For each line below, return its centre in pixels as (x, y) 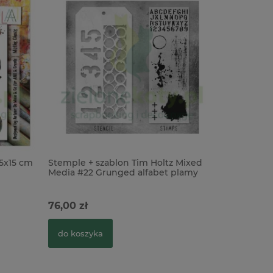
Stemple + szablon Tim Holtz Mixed (126, 162)
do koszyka (81, 233)
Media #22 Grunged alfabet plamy (123, 172)
